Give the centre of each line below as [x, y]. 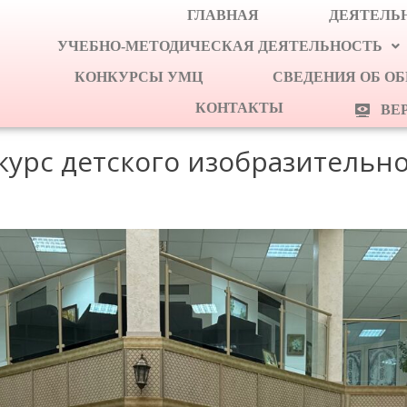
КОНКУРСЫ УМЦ [139, 77]
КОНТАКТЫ [240, 108]
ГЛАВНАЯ [223, 15]
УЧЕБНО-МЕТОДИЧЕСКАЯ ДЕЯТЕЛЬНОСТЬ [220, 46]
